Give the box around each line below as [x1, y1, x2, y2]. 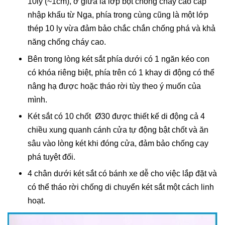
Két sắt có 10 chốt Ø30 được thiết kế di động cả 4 [28, 111, 205, 121]
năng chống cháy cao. [28, 38, 106, 47]
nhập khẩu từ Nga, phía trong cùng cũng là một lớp [28, 11, 208, 20]
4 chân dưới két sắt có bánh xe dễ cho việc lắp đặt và [28, 169, 217, 178]
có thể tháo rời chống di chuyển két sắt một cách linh [28, 183, 214, 192]
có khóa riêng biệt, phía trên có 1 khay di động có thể [28, 68, 214, 77]
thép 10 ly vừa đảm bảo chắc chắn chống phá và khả [28, 24, 215, 33]
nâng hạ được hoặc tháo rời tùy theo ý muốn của [28, 81, 201, 90]
